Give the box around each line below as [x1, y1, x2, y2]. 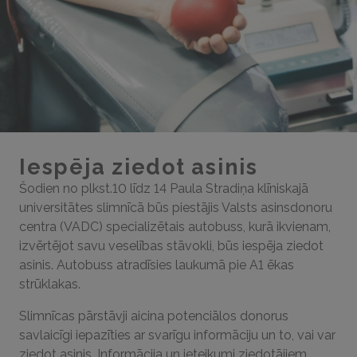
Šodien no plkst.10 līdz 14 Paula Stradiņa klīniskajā [19, 181, 308, 196]
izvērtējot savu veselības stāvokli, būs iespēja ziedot [19, 238, 324, 253]
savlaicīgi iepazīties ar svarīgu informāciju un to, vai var [19, 328, 335, 343]
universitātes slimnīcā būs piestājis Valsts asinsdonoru [19, 200, 332, 215]
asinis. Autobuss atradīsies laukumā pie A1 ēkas [19, 257, 294, 273]
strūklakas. [19, 277, 80, 292]
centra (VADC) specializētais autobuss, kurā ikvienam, [19, 219, 331, 234]
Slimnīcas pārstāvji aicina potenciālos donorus [19, 308, 288, 324]
